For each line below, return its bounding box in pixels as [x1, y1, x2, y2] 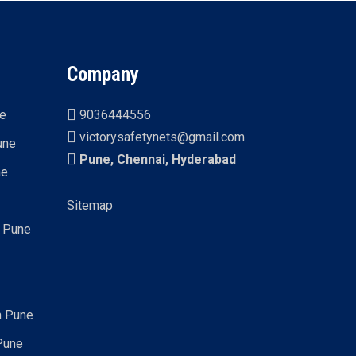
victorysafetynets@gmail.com [76, 130, 246, 145]
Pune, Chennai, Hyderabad [76, 152, 237, 167]
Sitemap [67, 198, 114, 213]
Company [67, 63, 140, 86]
